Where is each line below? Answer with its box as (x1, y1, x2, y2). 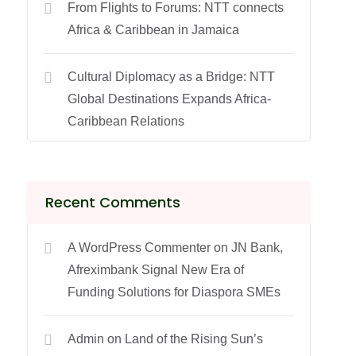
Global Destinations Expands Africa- (68, 92, 272, 106)
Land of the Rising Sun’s (125, 332, 264, 346)
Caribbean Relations (68, 114, 185, 128)
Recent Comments (45, 192, 181, 212)
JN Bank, (231, 241, 284, 254)
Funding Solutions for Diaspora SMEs (68, 285, 281, 299)
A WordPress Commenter (68, 241, 211, 254)
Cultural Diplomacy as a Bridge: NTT (68, 70, 276, 83)
